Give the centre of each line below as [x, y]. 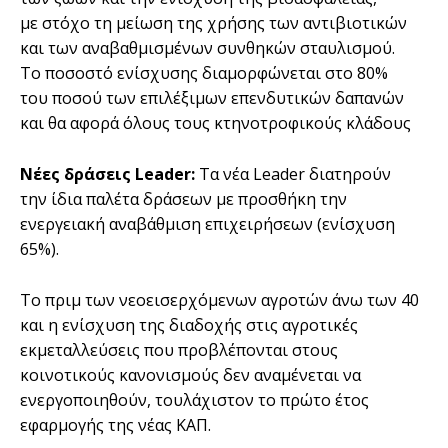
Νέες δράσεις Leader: [109, 173]
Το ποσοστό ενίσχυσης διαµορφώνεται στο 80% [204, 72]
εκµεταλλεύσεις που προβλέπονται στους [179, 349]
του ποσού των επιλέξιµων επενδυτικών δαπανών [212, 97]
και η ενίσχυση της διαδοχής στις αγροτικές [189, 324]
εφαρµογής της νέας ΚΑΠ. [115, 424]
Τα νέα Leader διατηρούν [295, 173]
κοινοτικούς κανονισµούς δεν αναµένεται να [190, 374]
